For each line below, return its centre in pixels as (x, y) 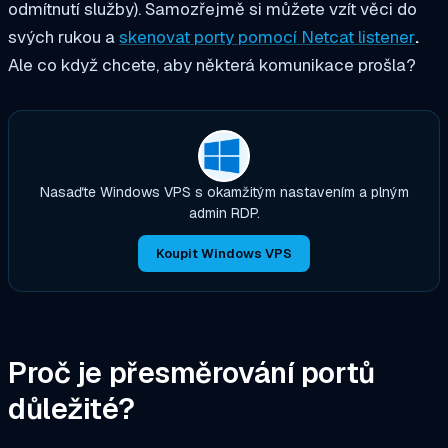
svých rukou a (63, 37)
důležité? (71, 409)
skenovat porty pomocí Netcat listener (267, 37)
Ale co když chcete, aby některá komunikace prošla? (212, 65)
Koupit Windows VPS (224, 253)
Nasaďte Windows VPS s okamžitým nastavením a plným (224, 192)
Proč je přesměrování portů (191, 373)
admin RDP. (224, 213)
